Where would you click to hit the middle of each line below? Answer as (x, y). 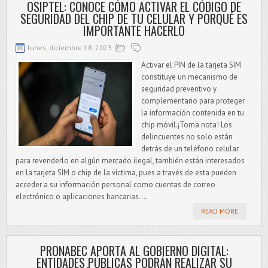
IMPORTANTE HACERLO (134, 31)
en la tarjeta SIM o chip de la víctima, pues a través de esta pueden (126, 173)
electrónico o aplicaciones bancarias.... (82, 197)
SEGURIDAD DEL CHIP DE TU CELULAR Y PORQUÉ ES (134, 19)
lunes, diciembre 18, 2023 (70, 48)
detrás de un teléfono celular (190, 149)
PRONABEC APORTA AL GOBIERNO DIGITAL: (134, 251)
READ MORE (220, 211)
